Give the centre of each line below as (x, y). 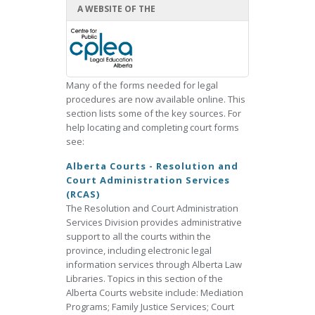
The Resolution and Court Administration (152, 208)
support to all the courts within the (139, 236)
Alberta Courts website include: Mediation (155, 292)
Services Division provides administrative (154, 222)
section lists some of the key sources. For (154, 113)
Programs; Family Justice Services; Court (150, 307)
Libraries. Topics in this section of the (144, 278)
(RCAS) (83, 194)
